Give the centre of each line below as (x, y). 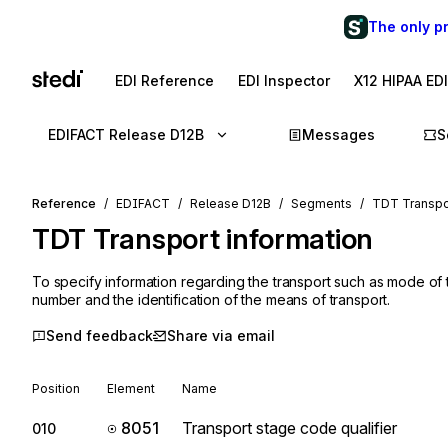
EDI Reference (164, 80)
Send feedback (99, 335)
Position (56, 388)
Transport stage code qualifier (289, 428)
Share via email (221, 335)
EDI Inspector (284, 80)
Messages (338, 134)
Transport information (233, 239)
